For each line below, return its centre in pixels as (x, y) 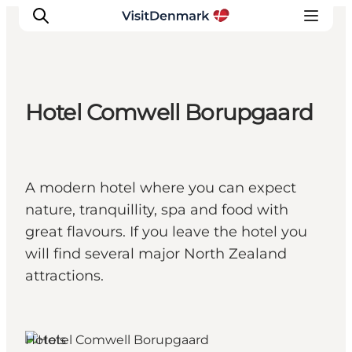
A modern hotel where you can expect (161, 188)
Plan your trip (84, 222)
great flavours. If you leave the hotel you (166, 232)
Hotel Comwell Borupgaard (169, 113)
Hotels (46, 340)
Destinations (82, 156)
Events (58, 244)
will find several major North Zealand (156, 254)
